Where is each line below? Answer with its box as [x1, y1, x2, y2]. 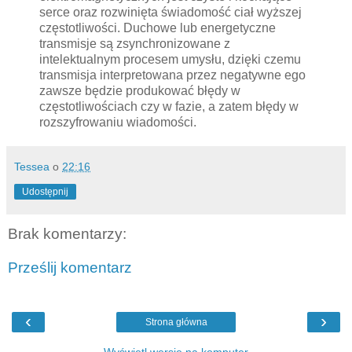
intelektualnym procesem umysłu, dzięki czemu [39, 52, 301, 66]
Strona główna [145, 316, 207, 328]
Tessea [14, 159, 49, 173]
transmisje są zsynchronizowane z [39, 36, 230, 50]
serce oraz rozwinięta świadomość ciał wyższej [39, 5, 302, 19]
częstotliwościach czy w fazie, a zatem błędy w [39, 99, 299, 113]
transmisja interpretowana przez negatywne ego [39, 68, 306, 82]
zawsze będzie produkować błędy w [39, 83, 240, 97]
